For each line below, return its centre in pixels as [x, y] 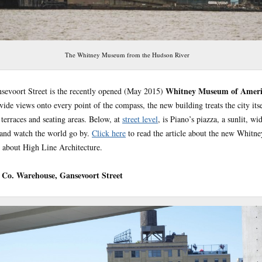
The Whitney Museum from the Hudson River [127, 55]
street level [140, 119]
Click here [109, 133]
